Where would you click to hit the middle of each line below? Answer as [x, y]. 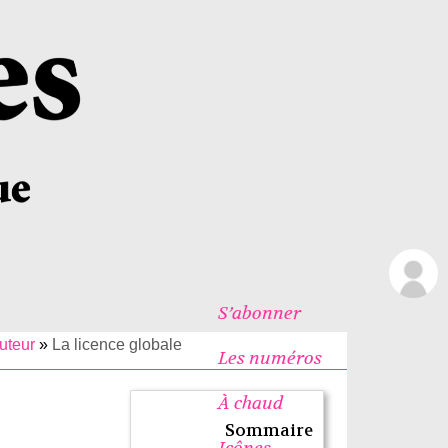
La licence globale [117, 344]
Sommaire [269, 430]
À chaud [250, 402]
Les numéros [269, 357]
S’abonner [259, 312]
